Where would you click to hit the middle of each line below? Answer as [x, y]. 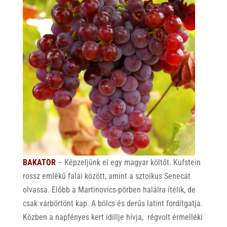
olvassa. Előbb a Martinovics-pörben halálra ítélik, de [109, 190]
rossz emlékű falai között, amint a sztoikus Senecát [106, 176]
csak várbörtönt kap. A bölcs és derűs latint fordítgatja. [112, 203]
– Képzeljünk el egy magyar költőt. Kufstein [128, 162]
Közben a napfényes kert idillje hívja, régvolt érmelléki [112, 217]
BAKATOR [39, 162]
